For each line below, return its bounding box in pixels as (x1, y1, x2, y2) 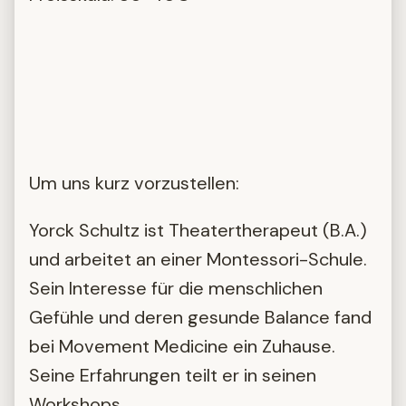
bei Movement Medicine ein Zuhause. (29, 334, 335, 359)
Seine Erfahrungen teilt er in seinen (29, 363, 316, 388)
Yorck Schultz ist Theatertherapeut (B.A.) (29, 218, 367, 243)
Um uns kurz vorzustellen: (29, 171, 239, 196)
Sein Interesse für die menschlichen (29, 276, 323, 301)
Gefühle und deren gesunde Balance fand (29, 305, 372, 330)
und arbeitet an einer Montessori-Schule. (29, 247, 367, 272)
